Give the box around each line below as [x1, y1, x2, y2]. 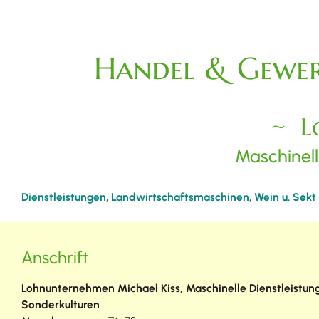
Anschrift [21, 246, 88, 268]
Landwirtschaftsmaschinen [111, 190, 249, 204]
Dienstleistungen [21, 190, 106, 204]
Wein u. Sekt [254, 190, 316, 204]
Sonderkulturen [21, 297, 100, 311]
